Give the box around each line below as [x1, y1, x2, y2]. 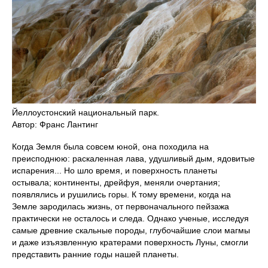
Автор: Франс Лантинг [12, 120, 98, 130]
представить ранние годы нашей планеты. [12, 249, 179, 260]
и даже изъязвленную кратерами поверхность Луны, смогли [12, 237, 248, 248]
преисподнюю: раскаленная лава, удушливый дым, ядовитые [12, 154, 255, 164]
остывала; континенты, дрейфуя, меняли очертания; [12, 178, 220, 188]
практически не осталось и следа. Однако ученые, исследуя [12, 214, 249, 224]
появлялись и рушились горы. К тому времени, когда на [12, 190, 231, 200]
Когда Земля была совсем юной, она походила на [12, 142, 209, 152]
